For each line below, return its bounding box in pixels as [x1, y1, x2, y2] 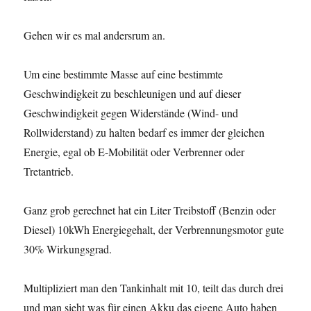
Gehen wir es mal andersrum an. [24, 28, 166, 43]
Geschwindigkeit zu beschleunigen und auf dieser [24, 86, 242, 101]
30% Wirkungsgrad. [24, 242, 112, 257]
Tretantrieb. [24, 164, 74, 179]
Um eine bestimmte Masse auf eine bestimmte [24, 67, 224, 82]
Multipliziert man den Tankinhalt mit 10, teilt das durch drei [24, 280, 284, 296]
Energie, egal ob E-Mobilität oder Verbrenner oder [24, 144, 245, 160]
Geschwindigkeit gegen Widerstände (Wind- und [24, 106, 239, 121]
